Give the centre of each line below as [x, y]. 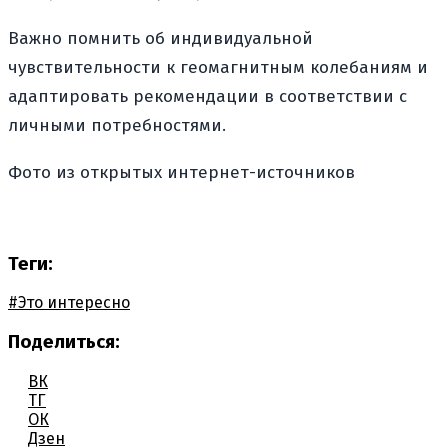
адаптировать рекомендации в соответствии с [207, 96]
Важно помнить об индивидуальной [160, 38]
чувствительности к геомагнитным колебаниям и [218, 67]
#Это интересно [69, 303]
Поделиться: [64, 341]
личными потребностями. [117, 125]
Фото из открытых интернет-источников [181, 172]
